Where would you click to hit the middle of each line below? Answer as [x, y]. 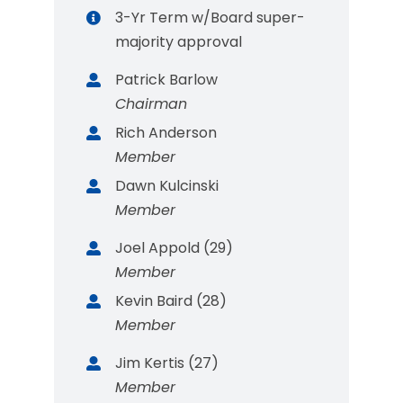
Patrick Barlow [167, 80]
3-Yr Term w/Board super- [210, 18]
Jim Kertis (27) [167, 363]
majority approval [179, 42]
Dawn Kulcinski [167, 186]
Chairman [152, 104]
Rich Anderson [166, 133]
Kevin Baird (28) [171, 301]
